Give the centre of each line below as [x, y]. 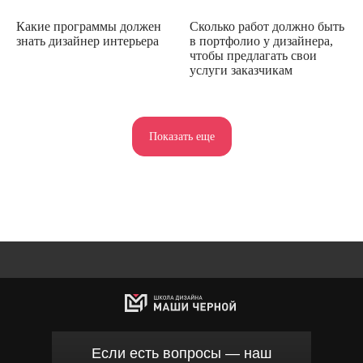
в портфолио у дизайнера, [261, 41]
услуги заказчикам [241, 70]
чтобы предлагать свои [253, 55]
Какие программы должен [89, 26]
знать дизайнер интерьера [88, 41]
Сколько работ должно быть [267, 26]
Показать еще [181, 137]
